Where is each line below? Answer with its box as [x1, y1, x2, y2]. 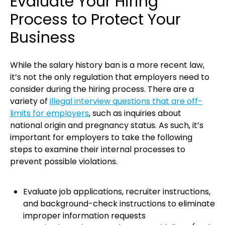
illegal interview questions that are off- [50, 95, 202, 107]
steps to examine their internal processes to [10, 144, 185, 156]
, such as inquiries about [89, 107, 181, 120]
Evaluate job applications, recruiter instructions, [23, 186, 210, 198]
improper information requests [23, 210, 146, 222]
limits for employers [10, 107, 89, 120]
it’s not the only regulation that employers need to [10, 71, 209, 83]
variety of [10, 95, 50, 107]
